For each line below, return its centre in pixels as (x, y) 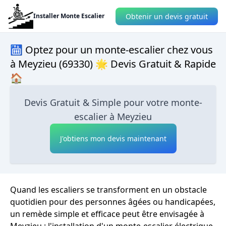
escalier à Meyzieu (113, 117)
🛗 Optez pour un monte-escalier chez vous (111, 50)
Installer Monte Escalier (69, 16)
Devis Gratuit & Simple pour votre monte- (113, 102)
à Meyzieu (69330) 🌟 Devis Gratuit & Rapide (113, 64)
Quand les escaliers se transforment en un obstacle (108, 190)
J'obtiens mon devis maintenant (113, 138)
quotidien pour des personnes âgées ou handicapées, (113, 202)
